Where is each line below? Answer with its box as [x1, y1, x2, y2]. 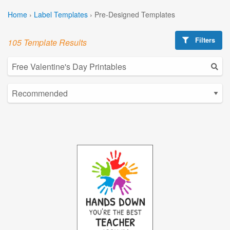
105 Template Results [8, 36, 87, 48]
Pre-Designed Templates [94, 9, 175, 20]
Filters [193, 35, 216, 45]
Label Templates [34, 9, 88, 20]
